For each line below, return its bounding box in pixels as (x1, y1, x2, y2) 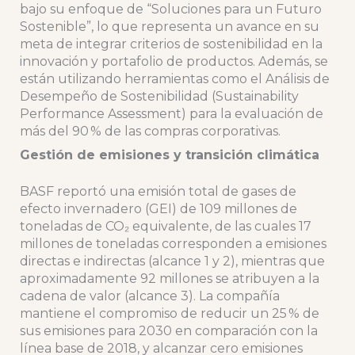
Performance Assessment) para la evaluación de (19, 106, 323, 122)
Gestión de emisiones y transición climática (19, 147, 319, 163)
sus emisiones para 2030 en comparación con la (19, 323, 318, 339)
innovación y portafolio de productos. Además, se (19, 54, 328, 70)
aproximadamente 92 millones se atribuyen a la (19, 271, 319, 287)
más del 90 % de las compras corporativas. (19, 124, 281, 139)
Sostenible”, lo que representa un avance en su (19, 19, 319, 35)
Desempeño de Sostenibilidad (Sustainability (19, 89, 299, 105)
